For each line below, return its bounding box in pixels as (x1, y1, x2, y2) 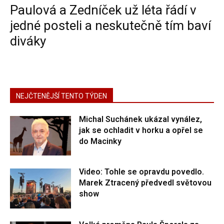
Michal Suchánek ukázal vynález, (79, 114, 202, 124)
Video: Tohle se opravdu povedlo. (79, 167, 204, 177)
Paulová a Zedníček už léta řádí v (10, 2, 196, 17)
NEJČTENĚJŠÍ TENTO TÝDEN (16, 91, 107, 100)
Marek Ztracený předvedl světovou (79, 178, 212, 188)
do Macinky (79, 136, 122, 146)
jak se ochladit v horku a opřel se (79, 125, 203, 135)
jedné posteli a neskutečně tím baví (10, 17, 211, 33)
